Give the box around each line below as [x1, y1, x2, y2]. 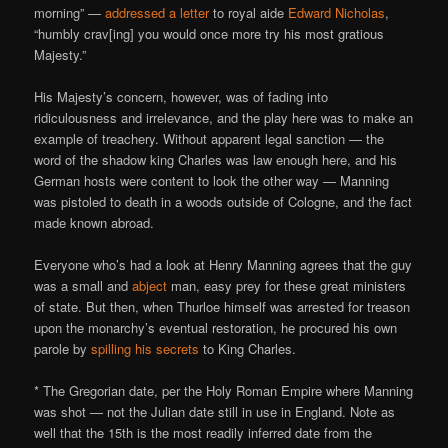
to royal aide [209, 2, 289, 22]
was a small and [34, 276, 133, 296]
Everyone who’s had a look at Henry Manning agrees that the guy [34, 255, 413, 275]
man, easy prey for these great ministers [167, 276, 407, 296]
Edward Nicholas [288, 2, 386, 22]
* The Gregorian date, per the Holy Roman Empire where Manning [34, 381, 414, 401]
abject [132, 276, 168, 296]
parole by [34, 339, 92, 359]
